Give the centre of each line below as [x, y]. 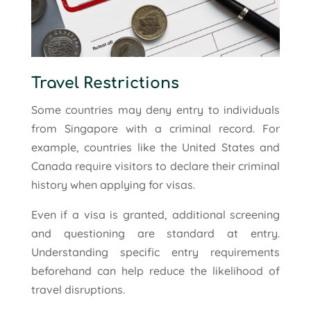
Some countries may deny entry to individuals [155, 109]
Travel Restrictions [105, 83]
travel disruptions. [78, 289]
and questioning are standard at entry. [155, 233]
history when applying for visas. [113, 184]
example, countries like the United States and [155, 147]
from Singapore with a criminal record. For [155, 128]
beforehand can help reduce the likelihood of [155, 270]
